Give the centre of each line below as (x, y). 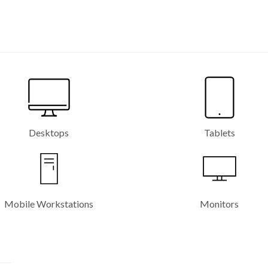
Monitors (219, 204)
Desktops (49, 133)
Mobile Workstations (49, 204)
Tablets (219, 133)
